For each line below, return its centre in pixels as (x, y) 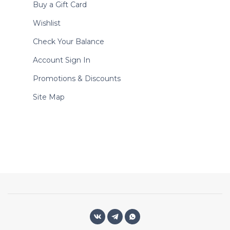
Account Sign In (62, 60)
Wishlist (47, 23)
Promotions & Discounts (77, 79)
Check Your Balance (69, 42)
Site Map (49, 97)
